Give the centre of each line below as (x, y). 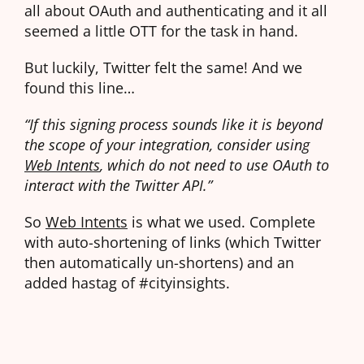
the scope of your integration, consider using (169, 145)
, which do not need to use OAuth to (214, 165)
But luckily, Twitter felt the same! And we (163, 67)
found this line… (80, 88)
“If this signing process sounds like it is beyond (173, 124)
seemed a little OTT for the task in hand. (161, 31)
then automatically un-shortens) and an (159, 262)
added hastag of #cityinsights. (127, 283)
